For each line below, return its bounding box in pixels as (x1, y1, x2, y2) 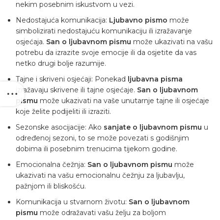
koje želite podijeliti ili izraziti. (16, 107, 111, 116)
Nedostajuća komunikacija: (16, 16, 109, 25)
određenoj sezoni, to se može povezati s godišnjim (16, 134, 189, 143)
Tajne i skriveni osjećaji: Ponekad (16, 75, 128, 84)
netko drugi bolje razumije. (16, 59, 106, 68)
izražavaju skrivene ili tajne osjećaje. (16, 85, 137, 95)
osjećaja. (16, 37, 46, 47)
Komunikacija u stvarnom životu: (16, 197, 129, 207)
